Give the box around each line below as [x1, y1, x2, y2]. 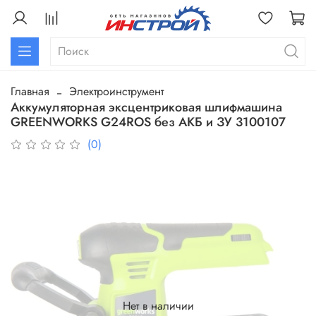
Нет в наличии [122, 298, 194, 315]
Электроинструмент [69, 83, 164, 100]
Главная [11, 83, 49, 100]
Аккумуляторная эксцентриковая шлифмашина [11, 98, 282, 117]
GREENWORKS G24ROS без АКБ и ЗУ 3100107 [11, 113, 286, 132]
